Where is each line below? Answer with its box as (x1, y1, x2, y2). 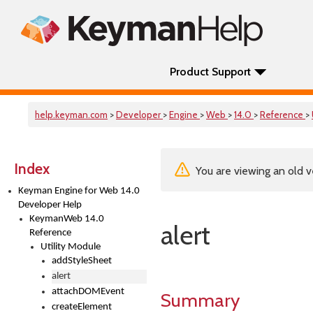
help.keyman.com (35, 109, 108, 120)
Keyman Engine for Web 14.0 (18, 186, 140, 196)
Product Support (170, 65, 251, 78)
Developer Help (18, 200, 82, 210)
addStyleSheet (52, 256, 112, 266)
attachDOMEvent (52, 286, 124, 297)
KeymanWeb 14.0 (29, 214, 104, 224)
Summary (161, 289, 240, 312)
